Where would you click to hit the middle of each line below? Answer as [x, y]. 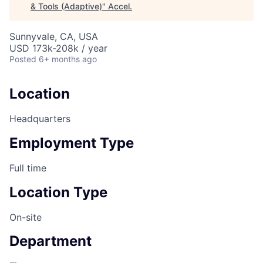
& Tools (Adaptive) [66, 6]
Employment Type [72, 143]
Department [50, 241]
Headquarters [40, 118]
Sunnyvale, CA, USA [54, 36]
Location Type [58, 192]
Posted [23, 59]
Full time [28, 168]
